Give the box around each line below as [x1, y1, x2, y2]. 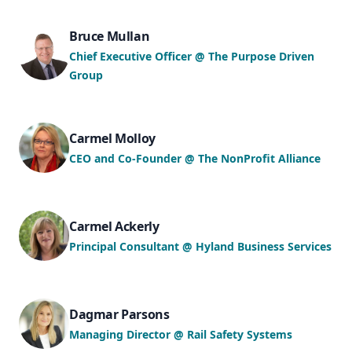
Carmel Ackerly [69, 218, 159, 235]
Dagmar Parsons [69, 306, 170, 323]
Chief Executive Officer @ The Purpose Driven [69, 49, 314, 64]
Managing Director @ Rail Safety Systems [69, 327, 292, 342]
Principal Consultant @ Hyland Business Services [69, 239, 332, 254]
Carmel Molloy [69, 130, 156, 147]
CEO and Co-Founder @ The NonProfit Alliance [69, 151, 321, 166]
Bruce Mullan [69, 27, 150, 45]
